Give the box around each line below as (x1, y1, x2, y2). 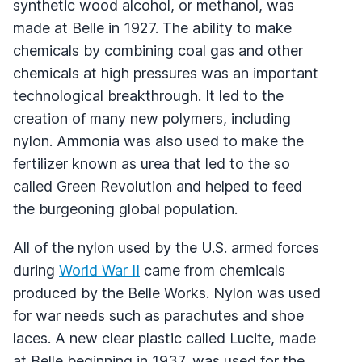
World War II (59, 261, 140, 279)
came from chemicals (140, 261, 285, 279)
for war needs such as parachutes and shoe (13, 306, 304, 324)
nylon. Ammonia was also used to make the (13, 132, 304, 149)
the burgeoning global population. (13, 200, 238, 217)
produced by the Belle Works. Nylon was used (13, 284, 321, 301)
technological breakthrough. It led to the (13, 86, 284, 104)
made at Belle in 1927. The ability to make (13, 19, 292, 36)
